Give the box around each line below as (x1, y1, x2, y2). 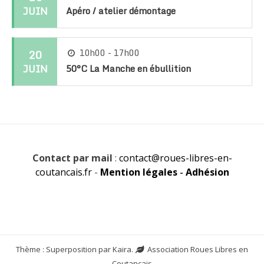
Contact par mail (32, 151, 113, 165)
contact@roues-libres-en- (118, 151, 232, 165)
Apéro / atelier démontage (65, 4, 176, 18)
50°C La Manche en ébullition (65, 61, 191, 76)
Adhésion (185, 166, 229, 179)
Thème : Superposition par (15, 244, 113, 255)
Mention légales (100, 166, 177, 179)
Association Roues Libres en (146, 244, 249, 255)
